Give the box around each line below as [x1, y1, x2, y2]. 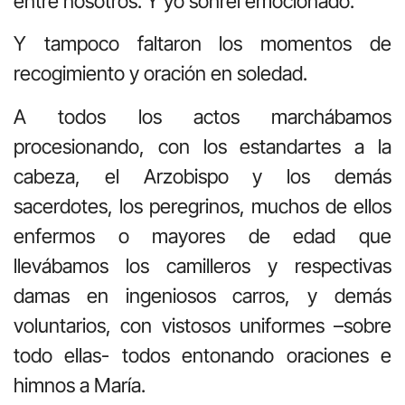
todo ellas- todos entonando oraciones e [14, 343, 391, 367]
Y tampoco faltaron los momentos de [14, 32, 391, 56]
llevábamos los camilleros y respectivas [14, 253, 391, 278]
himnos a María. [14, 372, 146, 397]
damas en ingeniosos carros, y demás [14, 283, 391, 307]
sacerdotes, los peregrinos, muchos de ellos [14, 193, 391, 218]
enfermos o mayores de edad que [14, 223, 391, 248]
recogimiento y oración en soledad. [14, 61, 307, 86]
